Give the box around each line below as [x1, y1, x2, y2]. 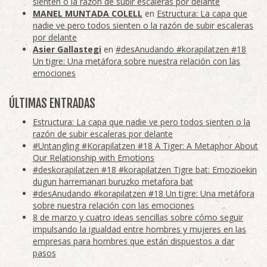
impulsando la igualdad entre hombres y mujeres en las [33, 223, 246, 235]
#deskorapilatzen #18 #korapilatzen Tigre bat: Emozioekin [33, 164, 257, 176]
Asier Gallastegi [33, 44, 101, 55]
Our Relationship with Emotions [33, 152, 154, 164]
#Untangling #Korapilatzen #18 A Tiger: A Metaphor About [33, 140, 258, 152]
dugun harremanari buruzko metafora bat [33, 176, 193, 188]
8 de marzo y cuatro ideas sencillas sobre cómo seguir [33, 212, 243, 223]
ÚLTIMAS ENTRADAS [9, 96, 95, 111]
